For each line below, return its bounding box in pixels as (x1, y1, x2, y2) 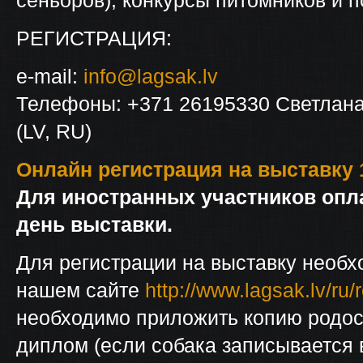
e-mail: (16, 65, 83, 88)
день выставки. (16, 213, 173, 236)
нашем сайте (16, 279, 145, 301)
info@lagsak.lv (83, 65, 218, 88)
